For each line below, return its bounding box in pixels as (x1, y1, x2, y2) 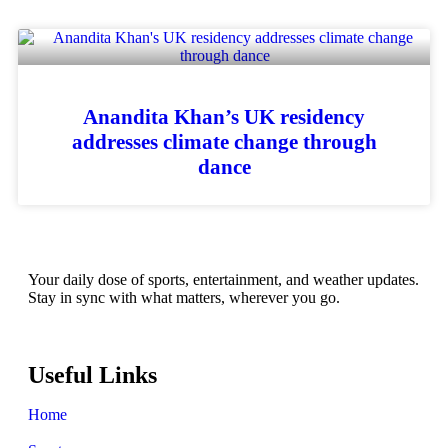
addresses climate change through (71, 130, 377, 155)
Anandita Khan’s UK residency (83, 105, 365, 130)
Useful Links (28, 362, 157, 389)
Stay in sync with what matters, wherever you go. (28, 289, 340, 307)
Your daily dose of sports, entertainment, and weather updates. (28, 271, 419, 289)
